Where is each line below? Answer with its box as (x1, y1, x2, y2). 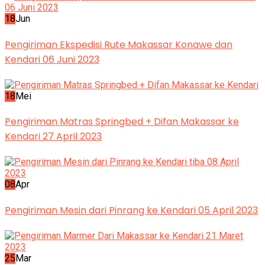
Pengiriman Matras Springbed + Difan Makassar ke (5, 115, 239, 129)
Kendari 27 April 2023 (5, 130, 102, 144)
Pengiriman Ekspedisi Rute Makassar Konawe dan (5, 37, 232, 51)
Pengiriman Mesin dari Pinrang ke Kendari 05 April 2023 (5, 203, 258, 217)
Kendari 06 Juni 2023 (5, 52, 99, 66)
